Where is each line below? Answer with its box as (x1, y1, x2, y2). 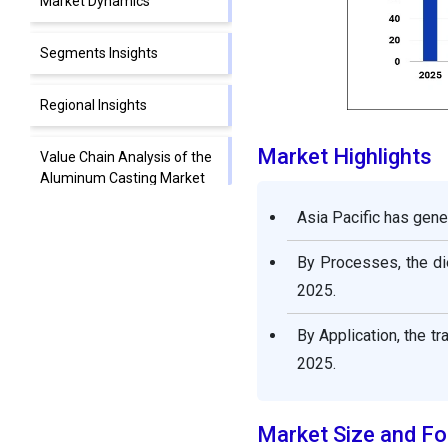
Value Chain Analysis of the (40, 149, 212, 166)
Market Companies (40, 243, 160, 260)
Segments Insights (40, 45, 158, 62)
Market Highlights (256, 144, 432, 170)
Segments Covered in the (40, 295, 200, 312)
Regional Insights (40, 97, 147, 114)
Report (40, 316, 83, 333)
